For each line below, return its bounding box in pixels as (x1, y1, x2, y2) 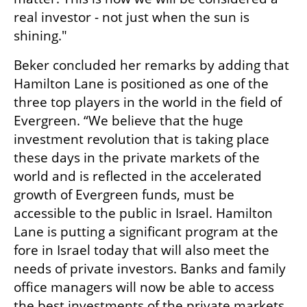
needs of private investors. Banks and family (14, 260, 286, 278)
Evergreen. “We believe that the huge (14, 112, 243, 130)
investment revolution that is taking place (14, 130, 269, 149)
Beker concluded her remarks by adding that (14, 56, 289, 75)
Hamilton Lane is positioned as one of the (14, 75, 269, 93)
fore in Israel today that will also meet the (14, 241, 269, 260)
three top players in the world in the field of (14, 93, 282, 112)
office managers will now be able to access (14, 278, 274, 297)
